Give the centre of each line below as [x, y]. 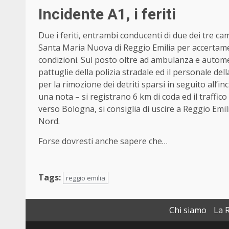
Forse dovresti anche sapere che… [103, 141]
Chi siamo [188, 210]
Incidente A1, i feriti [107, 14]
